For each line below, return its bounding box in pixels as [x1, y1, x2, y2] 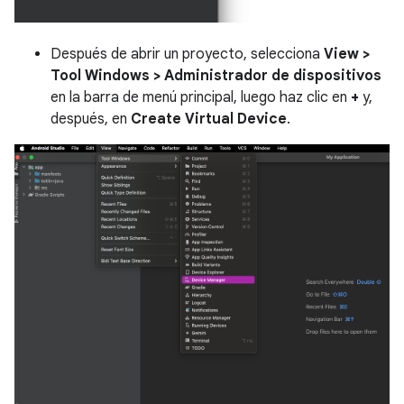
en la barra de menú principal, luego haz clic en [50, 88, 351, 107]
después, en [50, 110, 131, 129]
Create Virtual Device [131, 110, 287, 129]
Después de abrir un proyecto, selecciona [50, 45, 324, 64]
